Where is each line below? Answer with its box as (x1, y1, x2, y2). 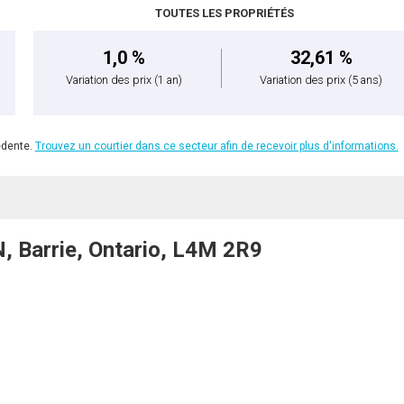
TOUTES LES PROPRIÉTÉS (154, 5, 294, 20)
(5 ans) (348, 72, 383, 87)
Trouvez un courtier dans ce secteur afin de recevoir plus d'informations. (34, 139, 399, 152)
